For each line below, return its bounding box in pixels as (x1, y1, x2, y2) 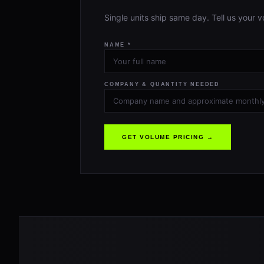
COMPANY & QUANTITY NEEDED (104, 77, 220, 82)
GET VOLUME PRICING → (122, 129, 213, 136)
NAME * (104, 37, 131, 43)
